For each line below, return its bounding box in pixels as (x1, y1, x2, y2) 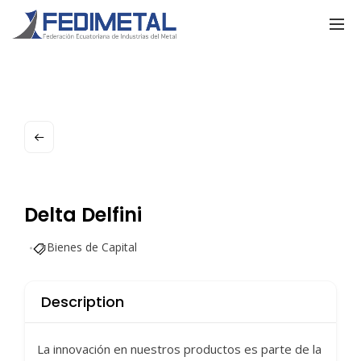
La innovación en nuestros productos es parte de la (37, 341, 322, 357)
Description (41, 292, 124, 312)
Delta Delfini (24, 201, 142, 228)
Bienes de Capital (47, 239, 137, 255)
